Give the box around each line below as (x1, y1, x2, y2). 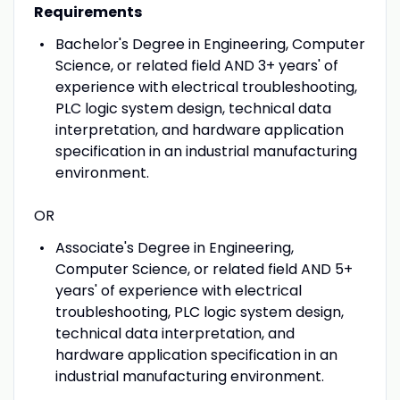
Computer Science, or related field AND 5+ (54, 258, 353, 279)
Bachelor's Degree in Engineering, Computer (54, 33, 365, 54)
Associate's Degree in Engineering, (54, 237, 294, 258)
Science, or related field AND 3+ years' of (54, 54, 338, 76)
